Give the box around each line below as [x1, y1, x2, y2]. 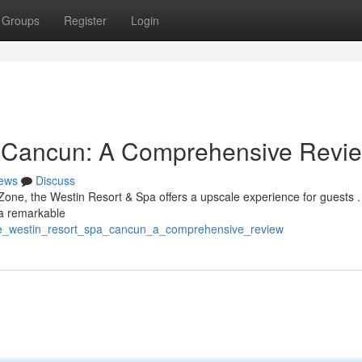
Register [64, 12, 107, 28]
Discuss [36, 172, 75, 188]
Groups [2, 12, 40, 28]
